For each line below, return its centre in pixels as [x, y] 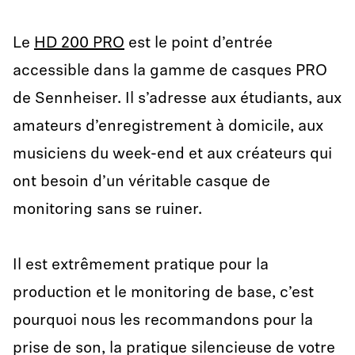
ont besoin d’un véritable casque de [141, 182]
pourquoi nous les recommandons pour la [163, 321]
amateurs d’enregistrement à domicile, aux [168, 127]
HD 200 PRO [79, 44]
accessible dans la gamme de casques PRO [170, 71]
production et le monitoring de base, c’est [163, 293]
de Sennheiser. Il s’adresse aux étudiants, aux [177, 99]
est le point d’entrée [198, 44]
